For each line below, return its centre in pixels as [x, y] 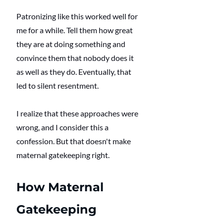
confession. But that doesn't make [74, 141]
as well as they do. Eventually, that [75, 72]
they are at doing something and [72, 44]
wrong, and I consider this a [63, 127]
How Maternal [62, 187]
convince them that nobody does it [76, 58]
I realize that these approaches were [78, 113]
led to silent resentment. [58, 86]
